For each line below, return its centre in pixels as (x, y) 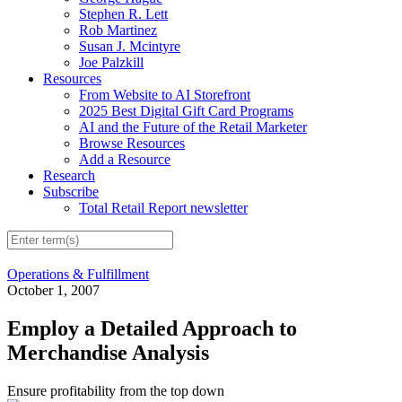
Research (69, 175)
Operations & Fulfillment (78, 275)
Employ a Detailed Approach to (152, 329)
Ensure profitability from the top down (116, 391)
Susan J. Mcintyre (130, 46)
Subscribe (71, 191)
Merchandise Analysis (108, 353)
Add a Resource (125, 159)
